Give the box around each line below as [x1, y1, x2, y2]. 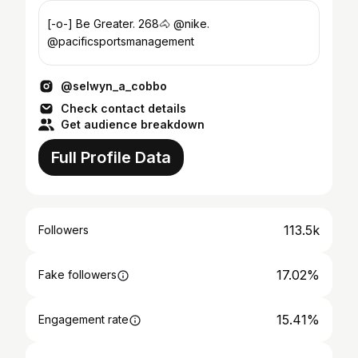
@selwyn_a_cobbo [61, 79, 167, 93]
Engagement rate [38, 312, 129, 326]
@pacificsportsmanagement [47, 34, 194, 48]
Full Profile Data [51, 148, 171, 167]
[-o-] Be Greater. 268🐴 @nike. [47, 17, 209, 30]
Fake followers [38, 268, 117, 281]
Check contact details [61, 101, 186, 115]
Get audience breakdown [61, 117, 205, 131]
